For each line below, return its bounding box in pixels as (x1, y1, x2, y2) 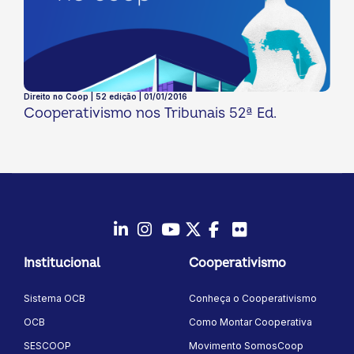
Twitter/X (188, 235, 258, 255)
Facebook (212, 235, 287, 255)
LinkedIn (117, 235, 183, 255)
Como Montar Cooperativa (189, 316, 312, 329)
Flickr (235, 235, 276, 255)
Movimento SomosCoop (189, 340, 303, 352)
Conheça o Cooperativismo (189, 292, 317, 305)
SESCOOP (24, 340, 71, 352)
